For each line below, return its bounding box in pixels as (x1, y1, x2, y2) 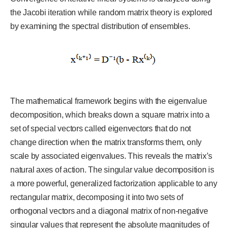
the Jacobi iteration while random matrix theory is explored (10, 8, 212, 17)
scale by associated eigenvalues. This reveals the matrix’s (10, 152, 213, 161)
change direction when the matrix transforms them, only (10, 138, 202, 147)
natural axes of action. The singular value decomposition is (10, 165, 214, 175)
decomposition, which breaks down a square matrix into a (10, 110, 210, 120)
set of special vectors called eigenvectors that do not (10, 124, 191, 133)
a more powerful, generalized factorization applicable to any (10, 179, 217, 188)
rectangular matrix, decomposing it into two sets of (10, 193, 183, 202)
